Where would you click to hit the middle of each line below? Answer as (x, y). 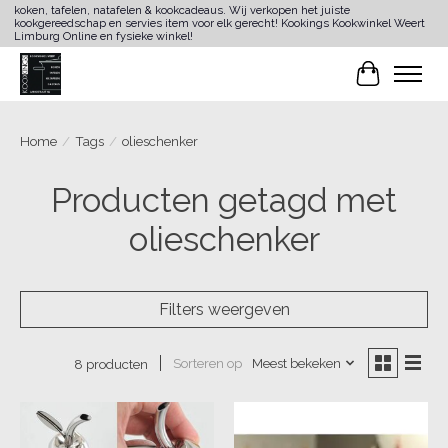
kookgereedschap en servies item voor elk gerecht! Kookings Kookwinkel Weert (219, 24)
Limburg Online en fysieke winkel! (103, 37)
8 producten (110, 363)
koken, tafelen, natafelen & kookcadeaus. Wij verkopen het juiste (181, 11)
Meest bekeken (296, 363)
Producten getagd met (224, 200)
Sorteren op (207, 363)
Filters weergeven (224, 309)
